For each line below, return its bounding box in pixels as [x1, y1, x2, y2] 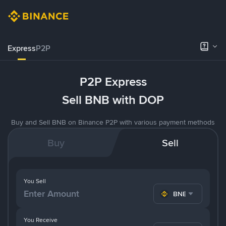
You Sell [24, 177, 46, 185]
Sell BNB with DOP [62, 92, 164, 108]
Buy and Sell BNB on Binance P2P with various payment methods [11, 118, 215, 127]
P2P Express [79, 74, 147, 90]
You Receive [24, 215, 58, 224]
